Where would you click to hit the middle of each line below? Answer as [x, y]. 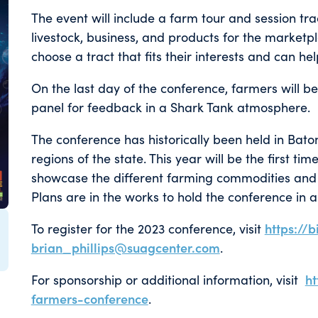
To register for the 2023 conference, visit [148, 228]
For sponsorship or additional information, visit [168, 279]
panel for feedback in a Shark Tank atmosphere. [170, 107]
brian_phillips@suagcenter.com [125, 247]
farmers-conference [89, 298]
